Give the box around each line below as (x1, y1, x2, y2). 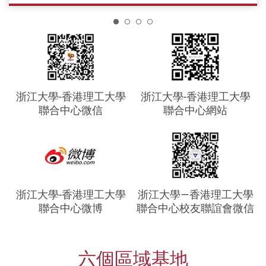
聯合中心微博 (39, 201, 103, 216)
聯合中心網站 (163, 102, 227, 117)
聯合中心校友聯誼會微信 (137, 201, 254, 216)
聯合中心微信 (39, 102, 103, 117)
